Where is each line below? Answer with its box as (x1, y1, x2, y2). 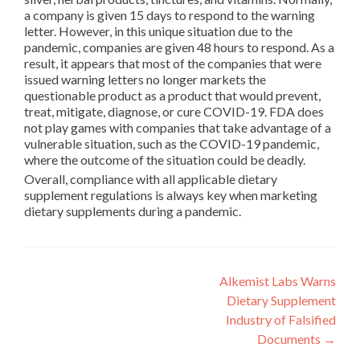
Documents (257, 331, 323, 347)
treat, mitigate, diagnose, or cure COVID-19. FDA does (24, 104, 324, 120)
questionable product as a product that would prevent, (24, 88, 321, 104)
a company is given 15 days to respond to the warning (24, 7, 315, 23)
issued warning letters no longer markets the (24, 72, 266, 88)
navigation (23, 297, 170, 329)
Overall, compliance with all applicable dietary (24, 171, 277, 187)
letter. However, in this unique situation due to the (24, 23, 292, 39)
